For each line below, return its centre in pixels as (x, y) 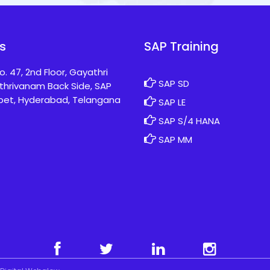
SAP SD (173, 84)
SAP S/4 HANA (188, 121)
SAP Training (181, 47)
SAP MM (174, 140)
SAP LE (171, 102)
